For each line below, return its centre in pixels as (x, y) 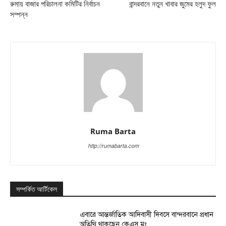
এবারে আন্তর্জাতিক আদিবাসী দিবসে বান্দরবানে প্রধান (147, 215)
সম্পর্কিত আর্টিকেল (37, 189)
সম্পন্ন (19, 15)
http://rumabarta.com (113, 146)
